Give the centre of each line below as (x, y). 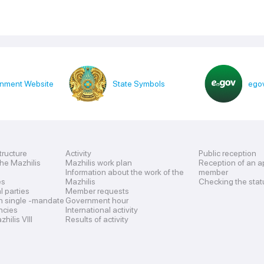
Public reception (228, 153)
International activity (101, 210)
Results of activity (97, 219)
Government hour (97, 200)
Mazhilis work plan (98, 163)
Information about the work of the (124, 172)
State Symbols (139, 83)
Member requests (97, 191)
